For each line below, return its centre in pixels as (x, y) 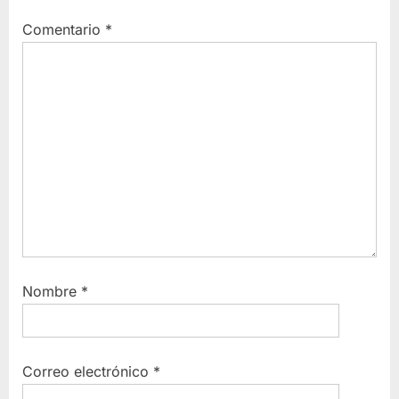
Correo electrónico (88, 372)
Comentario (64, 30)
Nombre (52, 292)
